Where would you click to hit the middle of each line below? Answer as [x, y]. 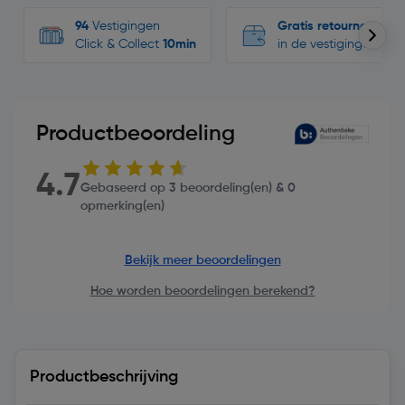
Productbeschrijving [104, 377]
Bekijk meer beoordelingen [202, 260]
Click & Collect [119, 44]
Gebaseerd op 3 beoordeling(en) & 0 [188, 188]
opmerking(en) [122, 206]
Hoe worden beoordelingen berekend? [202, 291]
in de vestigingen [327, 44]
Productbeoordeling [136, 134]
